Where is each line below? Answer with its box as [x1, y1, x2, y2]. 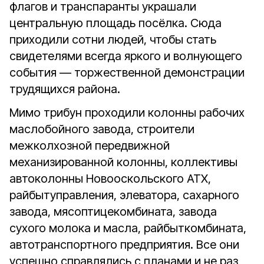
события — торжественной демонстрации [9, 65, 245, 80]
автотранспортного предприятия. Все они [9, 237, 239, 252]
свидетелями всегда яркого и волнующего [9, 49, 242, 63]
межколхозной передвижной [9, 138, 170, 153]
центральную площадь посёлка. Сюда [9, 16, 222, 30]
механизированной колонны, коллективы [9, 155, 237, 169]
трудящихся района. [9, 82, 120, 96]
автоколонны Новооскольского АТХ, [9, 171, 211, 186]
